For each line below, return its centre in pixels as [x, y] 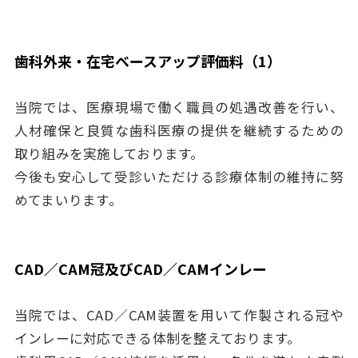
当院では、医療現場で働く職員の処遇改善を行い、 [179, 107]
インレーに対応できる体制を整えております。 [157, 338]
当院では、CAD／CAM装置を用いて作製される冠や [179, 314]
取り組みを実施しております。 [109, 154]
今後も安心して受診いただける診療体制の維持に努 [179, 177]
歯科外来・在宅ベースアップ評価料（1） [147, 61]
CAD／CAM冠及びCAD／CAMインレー [140, 268]
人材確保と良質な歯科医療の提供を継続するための [179, 131]
